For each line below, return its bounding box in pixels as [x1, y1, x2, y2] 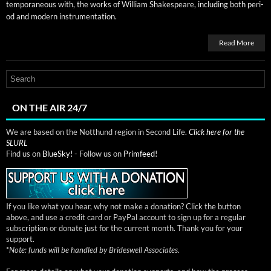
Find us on [6, 148, 42, 158]
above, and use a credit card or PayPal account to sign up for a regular [6, 212, 246, 222]
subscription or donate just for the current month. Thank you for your [6, 223, 243, 233]
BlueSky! [42, 148, 73, 158]
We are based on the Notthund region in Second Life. [6, 126, 189, 137]
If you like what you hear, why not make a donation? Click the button [6, 201, 241, 211]
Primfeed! [123, 148, 157, 158]
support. [6, 233, 34, 244]
